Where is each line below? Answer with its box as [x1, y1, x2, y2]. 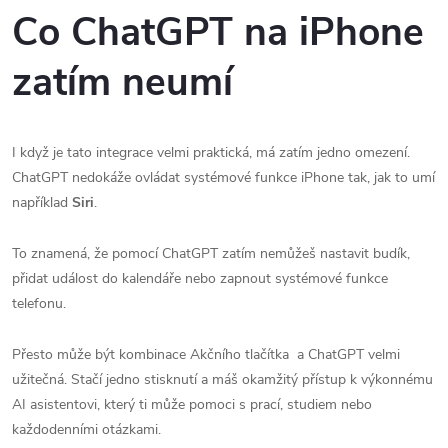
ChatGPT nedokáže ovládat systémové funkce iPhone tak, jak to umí [12, 167, 435, 187]
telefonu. [12, 293, 66, 313]
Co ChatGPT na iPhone [12, 5, 424, 59]
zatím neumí [12, 55, 233, 109]
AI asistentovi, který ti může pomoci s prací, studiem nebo [12, 394, 372, 414]
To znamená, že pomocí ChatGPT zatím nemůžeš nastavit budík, [12, 243, 410, 263]
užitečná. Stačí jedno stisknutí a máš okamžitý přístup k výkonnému [12, 369, 433, 389]
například [12, 192, 72, 212]
